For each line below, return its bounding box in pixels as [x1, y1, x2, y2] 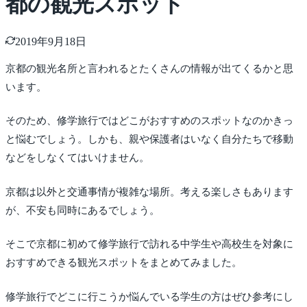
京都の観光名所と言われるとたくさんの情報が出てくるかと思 [5, 62, 293, 74]
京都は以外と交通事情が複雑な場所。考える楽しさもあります [5, 186, 293, 197]
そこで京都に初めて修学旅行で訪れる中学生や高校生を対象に [5, 238, 293, 250]
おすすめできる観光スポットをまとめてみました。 [5, 257, 242, 269]
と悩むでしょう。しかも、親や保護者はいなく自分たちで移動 [5, 134, 293, 145]
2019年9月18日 [15, 35, 86, 47]
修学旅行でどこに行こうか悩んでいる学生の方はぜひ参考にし [5, 291, 293, 302]
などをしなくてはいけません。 [5, 152, 149, 164]
